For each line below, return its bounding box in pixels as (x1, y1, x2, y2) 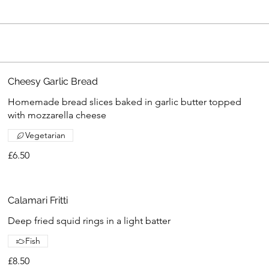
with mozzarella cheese (8, 109, 107, 121)
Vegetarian (25, 130, 66, 141)
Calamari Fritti (8, 195, 68, 206)
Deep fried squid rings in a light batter (8, 215, 171, 226)
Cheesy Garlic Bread (8, 76, 98, 87)
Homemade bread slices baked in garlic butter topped (8, 96, 242, 107)
